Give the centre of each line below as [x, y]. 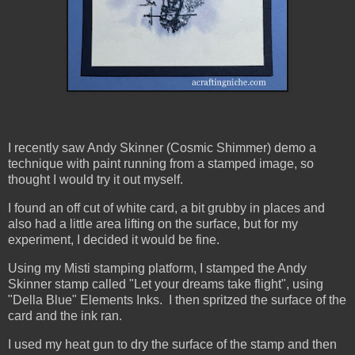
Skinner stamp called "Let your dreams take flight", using [166, 284]
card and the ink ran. [65, 315]
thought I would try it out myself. [95, 180]
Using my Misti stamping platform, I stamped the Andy [157, 268]
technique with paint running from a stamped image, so [161, 164]
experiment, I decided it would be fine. [114, 239]
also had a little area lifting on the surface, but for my [153, 223]
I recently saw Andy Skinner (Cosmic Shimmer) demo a [162, 148]
